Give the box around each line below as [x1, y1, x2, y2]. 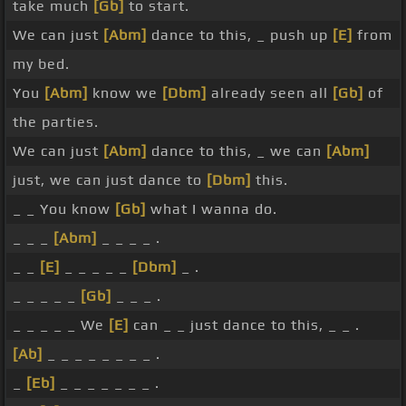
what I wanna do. [146, 200, 277, 218]
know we [88, 84, 162, 102]
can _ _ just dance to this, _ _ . [129, 316, 360, 334]
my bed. [13, 55, 70, 73]
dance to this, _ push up [147, 26, 333, 44]
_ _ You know [13, 200, 115, 218]
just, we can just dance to [13, 171, 207, 189]
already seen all [207, 84, 333, 102]
